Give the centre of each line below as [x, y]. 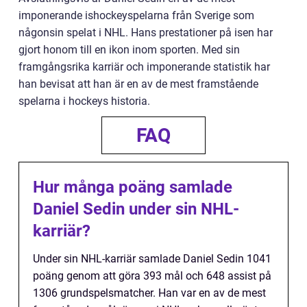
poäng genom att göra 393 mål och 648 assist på [152, 275]
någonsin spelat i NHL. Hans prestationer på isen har [146, 32]
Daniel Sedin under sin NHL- [136, 209]
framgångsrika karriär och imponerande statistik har [144, 66]
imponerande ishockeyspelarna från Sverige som [136, 15]
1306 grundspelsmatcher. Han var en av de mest [149, 293]
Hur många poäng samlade [133, 187]
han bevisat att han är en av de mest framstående [138, 84]
